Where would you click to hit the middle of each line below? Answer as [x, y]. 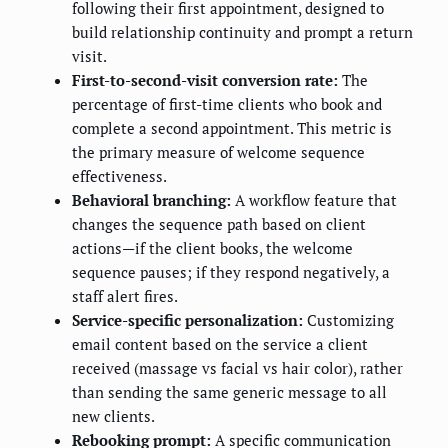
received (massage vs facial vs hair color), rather [237, 367]
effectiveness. [119, 175]
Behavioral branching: [151, 199]
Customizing [348, 319]
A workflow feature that [314, 199]
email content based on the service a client [220, 343]
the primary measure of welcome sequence [218, 151]
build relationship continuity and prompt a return [242, 31]
